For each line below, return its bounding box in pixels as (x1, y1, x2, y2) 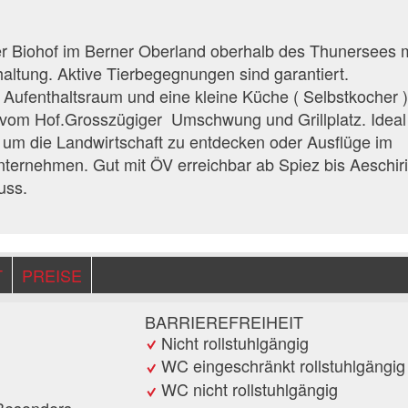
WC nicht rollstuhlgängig (161, 377, 338, 402)
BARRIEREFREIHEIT (145, 309, 303, 333)
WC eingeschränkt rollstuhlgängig (161, 353, 405, 378)
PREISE (22, 262, 82, 287)
